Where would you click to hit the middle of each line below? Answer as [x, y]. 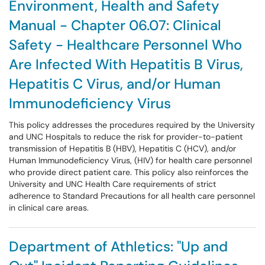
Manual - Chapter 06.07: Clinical [115, 25]
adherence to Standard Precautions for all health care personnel [132, 196]
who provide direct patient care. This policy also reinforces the [129, 172]
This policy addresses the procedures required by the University [132, 125]
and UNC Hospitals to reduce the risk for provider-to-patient [126, 137]
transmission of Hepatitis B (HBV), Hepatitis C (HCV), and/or [122, 148]
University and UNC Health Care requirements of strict [112, 184]
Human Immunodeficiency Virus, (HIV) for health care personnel [130, 160]
